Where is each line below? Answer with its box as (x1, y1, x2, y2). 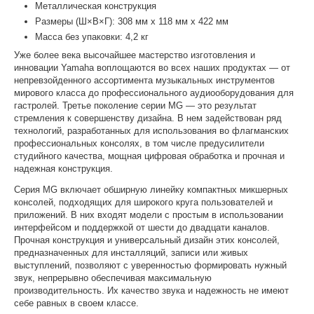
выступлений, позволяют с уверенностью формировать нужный (14, 259, 287, 271)
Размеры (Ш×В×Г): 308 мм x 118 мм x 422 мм (35, 15, 229, 27)
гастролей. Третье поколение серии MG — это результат (14, 100, 257, 111)
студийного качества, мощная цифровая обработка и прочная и (14, 150, 285, 161)
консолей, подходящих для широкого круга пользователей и (14, 196, 273, 207)
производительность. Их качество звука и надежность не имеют (14, 285, 289, 296)
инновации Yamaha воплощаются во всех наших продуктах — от (14, 62, 291, 73)
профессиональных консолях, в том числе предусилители (14, 137, 265, 149)
